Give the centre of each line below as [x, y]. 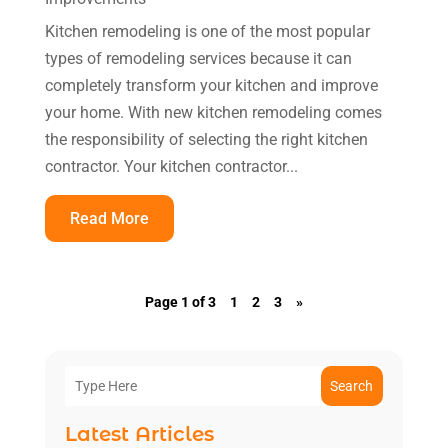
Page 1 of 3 [180, 301]
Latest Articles [139, 433]
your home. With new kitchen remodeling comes [213, 112]
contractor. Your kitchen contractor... [171, 166]
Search [352, 385]
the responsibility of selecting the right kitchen [206, 139]
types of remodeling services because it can [198, 58]
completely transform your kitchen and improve [211, 85]
